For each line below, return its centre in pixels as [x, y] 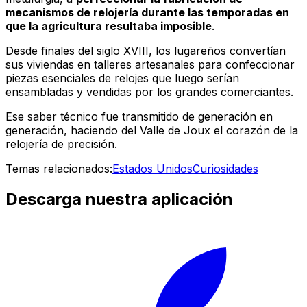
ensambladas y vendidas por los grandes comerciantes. [149, 92]
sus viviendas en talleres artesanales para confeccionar [150, 65]
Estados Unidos [152, 169]
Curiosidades [225, 169]
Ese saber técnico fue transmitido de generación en [139, 117]
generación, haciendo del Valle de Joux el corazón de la [152, 131]
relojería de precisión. [61, 144]
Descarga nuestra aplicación [119, 199]
